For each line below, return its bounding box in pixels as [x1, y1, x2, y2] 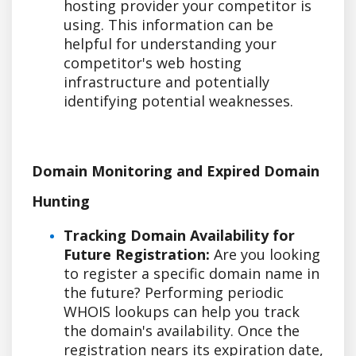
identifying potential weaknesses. [64, 91, 293, 110]
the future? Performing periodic [64, 282, 284, 302]
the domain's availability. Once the [64, 320, 300, 340]
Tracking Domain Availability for [64, 225, 295, 245]
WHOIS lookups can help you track [64, 301, 300, 321]
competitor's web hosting [64, 52, 242, 72]
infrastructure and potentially [64, 72, 269, 91]
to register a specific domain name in [64, 263, 319, 283]
